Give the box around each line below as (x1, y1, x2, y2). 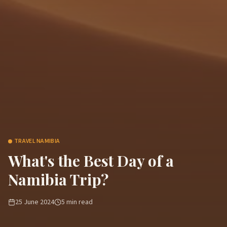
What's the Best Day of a (8, 150, 174, 171)
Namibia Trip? (8, 169, 108, 190)
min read (65, 197, 93, 207)
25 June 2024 (15, 197, 54, 207)
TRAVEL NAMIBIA (14, 137, 60, 145)
